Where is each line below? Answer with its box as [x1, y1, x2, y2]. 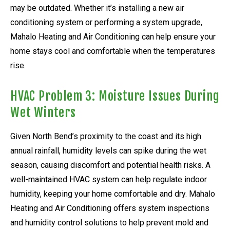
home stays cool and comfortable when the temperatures [10, 46, 215, 56]
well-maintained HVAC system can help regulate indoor [10, 174, 207, 184]
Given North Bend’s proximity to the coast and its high [10, 131, 201, 141]
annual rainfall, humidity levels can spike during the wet [10, 145, 206, 156]
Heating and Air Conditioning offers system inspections [10, 203, 209, 213]
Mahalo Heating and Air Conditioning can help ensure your [10, 31, 216, 42]
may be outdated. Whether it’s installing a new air [10, 3, 184, 13]
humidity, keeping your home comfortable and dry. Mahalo [10, 188, 215, 199]
